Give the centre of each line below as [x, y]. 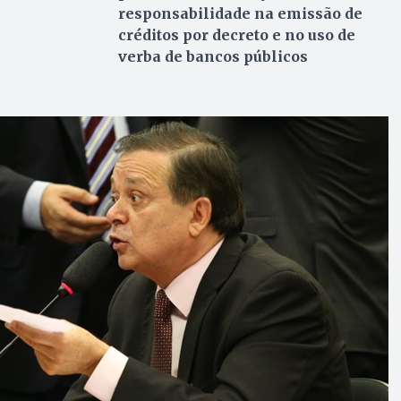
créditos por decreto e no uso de [236, 34]
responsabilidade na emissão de [240, 13]
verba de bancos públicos [213, 56]
